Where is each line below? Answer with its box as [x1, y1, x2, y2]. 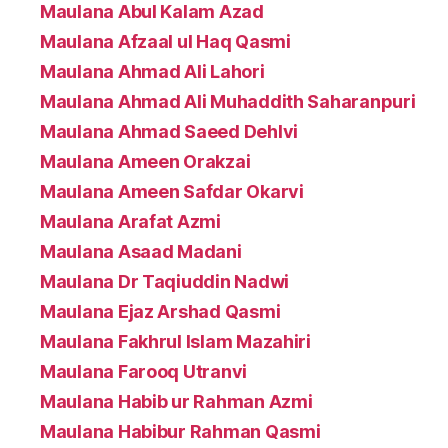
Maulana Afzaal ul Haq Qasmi [40, 30, 291, 52]
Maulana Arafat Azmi [40, 210, 221, 232]
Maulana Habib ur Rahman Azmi [40, 390, 313, 412]
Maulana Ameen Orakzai [40, 150, 251, 172]
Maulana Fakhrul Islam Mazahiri [40, 330, 311, 352]
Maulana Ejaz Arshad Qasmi [40, 300, 281, 322]
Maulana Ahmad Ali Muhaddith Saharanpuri [40, 90, 416, 112]
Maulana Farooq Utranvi [40, 360, 248, 382]
